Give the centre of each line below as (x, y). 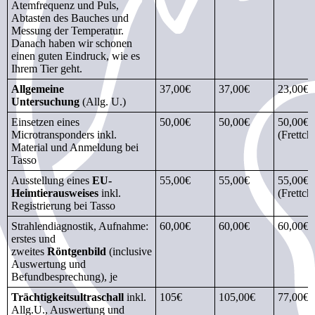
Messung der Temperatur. (67, 30)
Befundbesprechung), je (64, 276)
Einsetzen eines (45, 122)
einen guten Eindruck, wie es (76, 56)
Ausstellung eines (52, 180)
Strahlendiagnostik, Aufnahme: (80, 226)
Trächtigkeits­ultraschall (67, 297)
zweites (29, 251)
